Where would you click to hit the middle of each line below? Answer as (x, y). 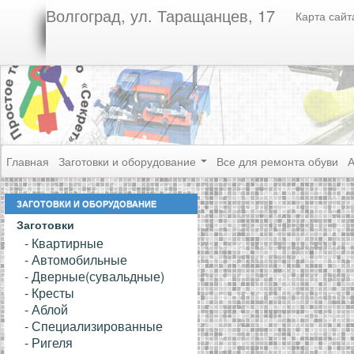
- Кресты (49, 293)
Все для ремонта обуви (277, 161)
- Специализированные (94, 326)
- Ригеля (49, 343)
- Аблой (46, 309)
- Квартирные (64, 243)
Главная (28, 161)
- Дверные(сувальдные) (94, 276)
